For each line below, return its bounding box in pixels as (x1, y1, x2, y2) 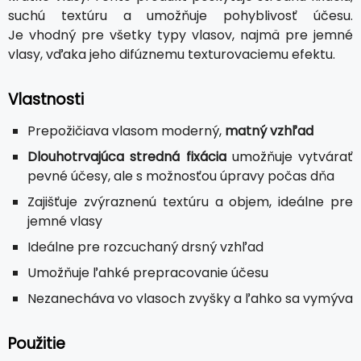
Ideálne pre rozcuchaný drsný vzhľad (27, 237, 263, 256)
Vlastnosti (8, 88, 84, 110)
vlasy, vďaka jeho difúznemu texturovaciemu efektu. (8, 44, 335, 64)
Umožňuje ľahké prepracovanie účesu (27, 263, 268, 282)
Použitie (8, 332, 65, 355)
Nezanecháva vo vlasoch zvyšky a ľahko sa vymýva (27, 288, 353, 308)
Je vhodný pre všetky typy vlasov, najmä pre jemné (8, 25, 353, 44)
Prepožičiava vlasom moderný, (27, 121, 225, 140)
